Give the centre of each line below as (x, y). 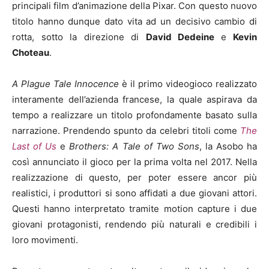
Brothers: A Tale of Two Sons (134, 146)
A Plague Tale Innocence (67, 83)
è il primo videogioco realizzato (189, 83)
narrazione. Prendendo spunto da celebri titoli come (126, 130)
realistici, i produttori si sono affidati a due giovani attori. (134, 193)
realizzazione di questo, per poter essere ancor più (134, 177)
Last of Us (36, 146)
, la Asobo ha (228, 146)
